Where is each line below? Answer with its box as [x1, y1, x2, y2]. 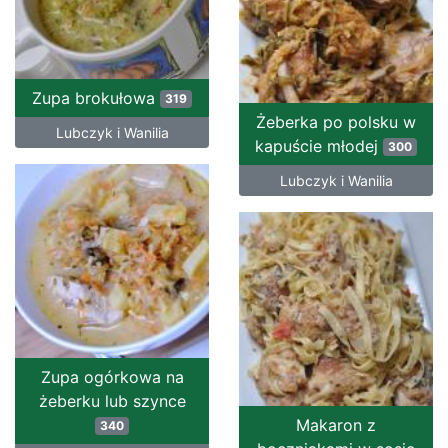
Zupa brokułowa [32, 88, 161, 109]
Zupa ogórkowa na [40, 367, 184, 388]
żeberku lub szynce [38, 391, 186, 412]
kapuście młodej [255, 136, 384, 157]
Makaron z [296, 415, 376, 436]
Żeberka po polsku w [256, 112, 416, 133]
